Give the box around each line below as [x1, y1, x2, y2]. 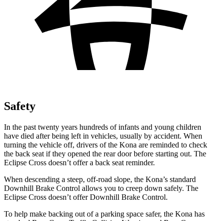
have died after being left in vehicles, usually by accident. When [4, 131, 202, 140]
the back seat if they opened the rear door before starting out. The [4, 149, 206, 158]
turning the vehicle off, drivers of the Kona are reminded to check [4, 140, 207, 149]
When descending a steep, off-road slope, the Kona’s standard [4, 175, 196, 184]
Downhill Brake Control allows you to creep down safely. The [4, 184, 198, 192]
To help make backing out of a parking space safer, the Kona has [4, 209, 205, 218]
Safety [4, 99, 36, 112]
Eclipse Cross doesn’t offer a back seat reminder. [4, 158, 155, 167]
